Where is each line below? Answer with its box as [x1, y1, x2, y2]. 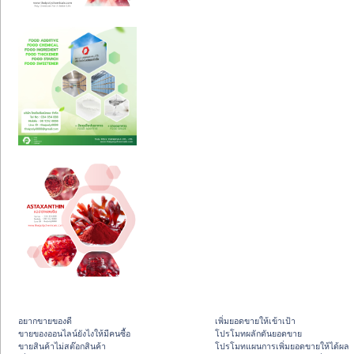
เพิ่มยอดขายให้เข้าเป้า [215, 316, 296, 326]
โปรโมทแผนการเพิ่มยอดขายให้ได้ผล [215, 341, 349, 352]
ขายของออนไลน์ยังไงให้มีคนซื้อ [18, 329, 130, 339]
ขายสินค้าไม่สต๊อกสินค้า [18, 341, 106, 352]
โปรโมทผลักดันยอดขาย [215, 329, 302, 339]
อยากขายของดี [18, 316, 72, 326]
